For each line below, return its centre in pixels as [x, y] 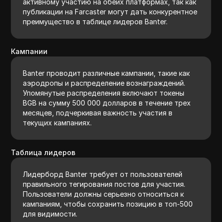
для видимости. [50, 214]
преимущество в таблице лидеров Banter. [95, 21]
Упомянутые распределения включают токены [104, 93]
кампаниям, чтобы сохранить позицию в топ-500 [108, 204]
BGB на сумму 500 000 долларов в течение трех [107, 103]
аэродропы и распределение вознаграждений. [104, 83]
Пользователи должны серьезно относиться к [104, 194]
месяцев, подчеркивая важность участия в [98, 112]
